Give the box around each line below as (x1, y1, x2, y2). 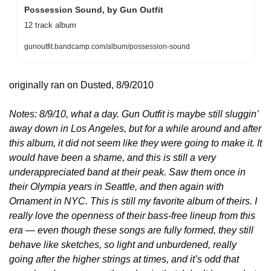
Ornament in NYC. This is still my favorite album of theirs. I (9, 195, 257, 206)
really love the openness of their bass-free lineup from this (9, 210, 255, 221)
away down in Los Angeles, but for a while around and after (9, 123, 261, 134)
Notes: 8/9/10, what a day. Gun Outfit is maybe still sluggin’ (9, 108, 258, 119)
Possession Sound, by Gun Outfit (24, 4, 163, 15)
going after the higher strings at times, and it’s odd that (9, 253, 239, 264)
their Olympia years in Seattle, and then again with (9, 181, 224, 192)
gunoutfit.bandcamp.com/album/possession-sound (24, 42, 190, 51)
